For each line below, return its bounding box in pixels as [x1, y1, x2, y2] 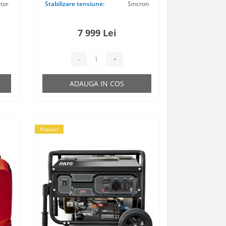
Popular [40, 126, 59, 133]
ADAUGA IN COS [70, 79, 125, 88]
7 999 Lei [77, 27, 117, 39]
